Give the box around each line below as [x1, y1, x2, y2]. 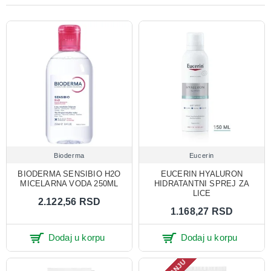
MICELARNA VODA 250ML [20, 178, 119, 188]
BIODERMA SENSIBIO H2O [18, 169, 121, 178]
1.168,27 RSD [170, 206, 233, 217]
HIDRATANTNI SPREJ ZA [154, 178, 249, 188]
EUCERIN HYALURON [160, 169, 243, 178]
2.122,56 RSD [38, 196, 101, 207]
